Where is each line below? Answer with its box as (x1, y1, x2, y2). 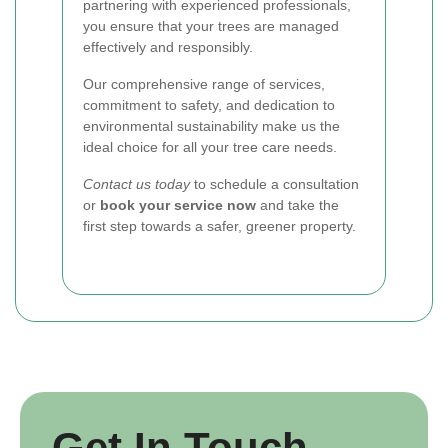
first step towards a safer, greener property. (83, 218, 356, 234)
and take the (256, 197, 339, 213)
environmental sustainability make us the (83, 118, 340, 134)
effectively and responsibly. (83, 39, 253, 55)
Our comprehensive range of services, (83, 76, 325, 92)
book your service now (100, 197, 256, 213)
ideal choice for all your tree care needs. (83, 139, 337, 155)
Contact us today (83, 176, 190, 192)
